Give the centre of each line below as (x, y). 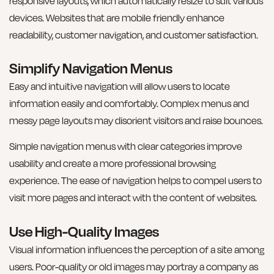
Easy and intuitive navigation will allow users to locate (120, 86)
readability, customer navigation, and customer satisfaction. (134, 35)
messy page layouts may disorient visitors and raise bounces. (136, 120)
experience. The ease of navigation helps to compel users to (135, 181)
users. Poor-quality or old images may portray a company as (134, 266)
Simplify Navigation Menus (91, 68)
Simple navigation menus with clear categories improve (126, 146)
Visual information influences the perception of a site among (137, 249)
